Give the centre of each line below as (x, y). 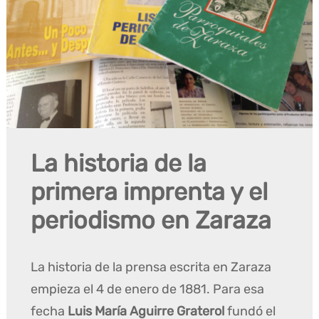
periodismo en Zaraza (151, 220)
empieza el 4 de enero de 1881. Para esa (148, 289)
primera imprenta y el (150, 192)
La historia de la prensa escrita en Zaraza (151, 267)
